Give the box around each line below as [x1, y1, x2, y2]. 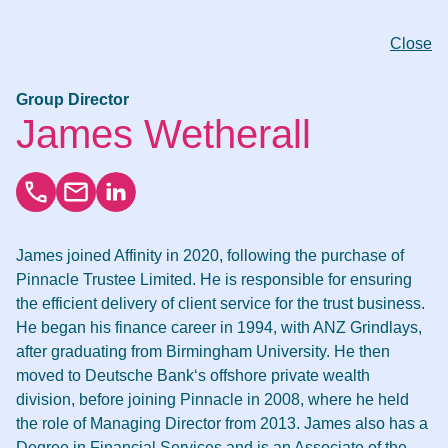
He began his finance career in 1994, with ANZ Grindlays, [16, 319, 422, 336]
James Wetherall [16, 112, 311, 156]
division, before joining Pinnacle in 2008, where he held [16, 391, 409, 408]
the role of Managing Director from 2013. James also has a [16, 415, 428, 432]
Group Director [16, 91, 129, 108]
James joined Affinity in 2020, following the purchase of [16, 247, 404, 264]
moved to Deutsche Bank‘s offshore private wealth [16, 367, 370, 384]
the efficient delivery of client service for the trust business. [16, 295, 425, 312]
